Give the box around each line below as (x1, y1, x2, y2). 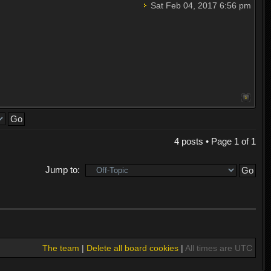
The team (42, 243, 79, 253)
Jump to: (45, 164, 80, 175)
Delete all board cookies (86, 243, 178, 253)
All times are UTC (184, 243, 252, 253)
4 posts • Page (174, 135, 234, 146)
